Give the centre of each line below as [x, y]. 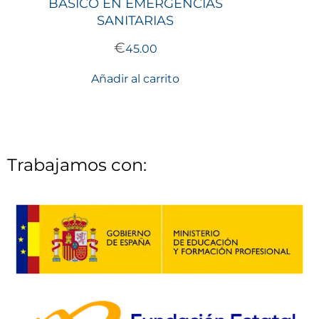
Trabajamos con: [77, 164]
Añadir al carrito [135, 78]
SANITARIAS [135, 20]
